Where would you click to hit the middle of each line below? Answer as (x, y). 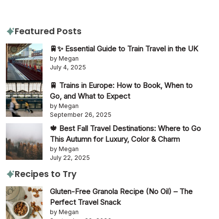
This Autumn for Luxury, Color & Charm (115, 139)
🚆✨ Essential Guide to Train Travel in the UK (124, 49)
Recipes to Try (45, 174)
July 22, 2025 (70, 158)
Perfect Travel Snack (85, 202)
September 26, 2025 (81, 115)
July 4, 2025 (68, 67)
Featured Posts (48, 31)
